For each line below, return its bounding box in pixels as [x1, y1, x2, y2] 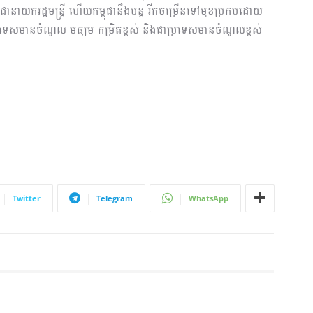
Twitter [13, 192, 41, 203]
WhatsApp [189, 192, 228, 203]
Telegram [96, 192, 133, 203]
